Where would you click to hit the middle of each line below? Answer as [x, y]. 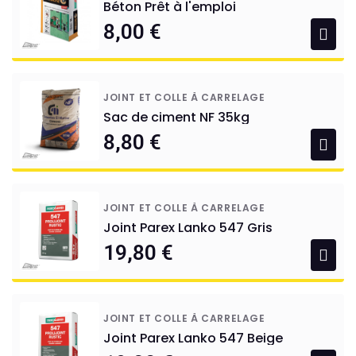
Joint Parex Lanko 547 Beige [193, 339]
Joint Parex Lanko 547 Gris [188, 228]
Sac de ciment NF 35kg [176, 118]
